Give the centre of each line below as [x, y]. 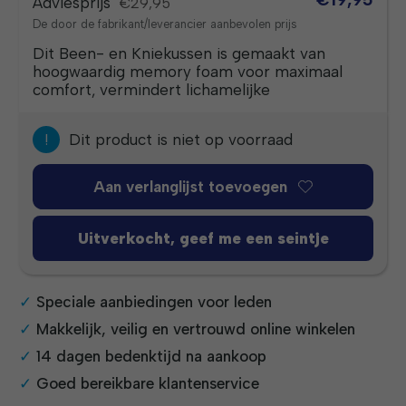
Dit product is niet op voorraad [181, 139]
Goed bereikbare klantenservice [148, 383]
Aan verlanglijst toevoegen [190, 187]
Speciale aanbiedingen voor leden [155, 301]
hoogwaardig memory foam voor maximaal [188, 71]
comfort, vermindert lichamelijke [152, 89]
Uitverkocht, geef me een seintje [203, 238]
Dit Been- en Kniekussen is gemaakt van [179, 53]
